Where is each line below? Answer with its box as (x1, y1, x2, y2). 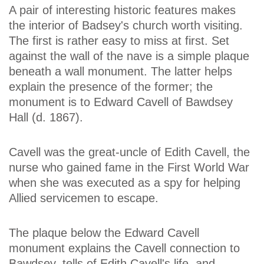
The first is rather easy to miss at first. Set (9, 34, 229, 47)
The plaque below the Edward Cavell (9, 226, 199, 240)
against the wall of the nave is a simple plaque (9, 49, 249, 62)
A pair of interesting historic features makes (9, 3, 236, 16)
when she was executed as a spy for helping (9, 176, 240, 189)
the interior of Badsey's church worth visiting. (9, 18, 243, 32)
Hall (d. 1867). (9, 110, 83, 124)
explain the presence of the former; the (9, 80, 213, 93)
